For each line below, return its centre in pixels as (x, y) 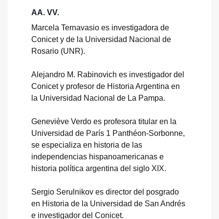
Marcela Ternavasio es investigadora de (100, 27)
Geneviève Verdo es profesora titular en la (104, 121)
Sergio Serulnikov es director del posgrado (105, 192)
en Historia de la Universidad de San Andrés (108, 203)
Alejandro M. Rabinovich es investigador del (108, 74)
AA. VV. (45, 12)
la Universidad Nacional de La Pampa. (98, 98)
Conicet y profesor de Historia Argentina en (106, 86)
